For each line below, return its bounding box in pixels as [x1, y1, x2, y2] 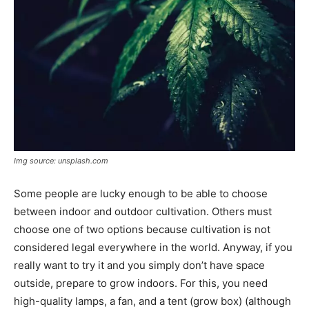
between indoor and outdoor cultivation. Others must [14, 204, 272, 218]
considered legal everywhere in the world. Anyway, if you [14, 240, 292, 254]
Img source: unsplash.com [14, 155, 108, 166]
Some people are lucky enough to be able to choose [14, 186, 268, 200]
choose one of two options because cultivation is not [14, 222, 270, 236]
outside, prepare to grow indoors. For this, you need [14, 276, 268, 290]
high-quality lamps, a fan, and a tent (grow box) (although [14, 294, 291, 308]
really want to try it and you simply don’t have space [14, 258, 265, 272]
